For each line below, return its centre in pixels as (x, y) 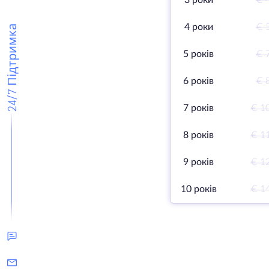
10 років (198, 189)
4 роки (198, 27)
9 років (198, 162)
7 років (198, 108)
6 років (198, 81)
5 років (198, 54)
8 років (198, 135)
